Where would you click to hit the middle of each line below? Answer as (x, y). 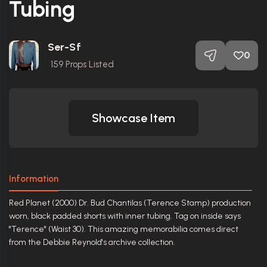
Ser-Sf (64, 47)
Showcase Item (133, 118)
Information (34, 178)
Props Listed (89, 64)
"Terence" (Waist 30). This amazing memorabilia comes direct (124, 229)
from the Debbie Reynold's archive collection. (93, 242)
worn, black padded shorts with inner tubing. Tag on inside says (125, 216)
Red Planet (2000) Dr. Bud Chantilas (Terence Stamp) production (130, 203)
